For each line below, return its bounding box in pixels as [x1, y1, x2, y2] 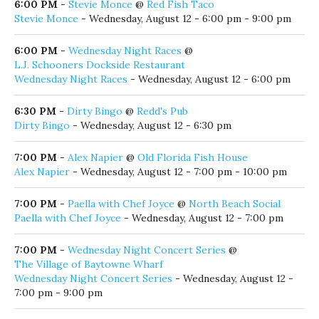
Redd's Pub [137, 102, 188, 115]
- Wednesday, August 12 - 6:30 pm [70, 116, 231, 130]
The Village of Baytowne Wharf [14, 255, 163, 268]
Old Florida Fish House [137, 148, 248, 162]
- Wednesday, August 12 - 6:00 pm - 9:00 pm [78, 9, 291, 23]
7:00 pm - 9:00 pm [14, 283, 103, 297]
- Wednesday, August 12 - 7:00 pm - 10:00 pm [70, 162, 287, 176]
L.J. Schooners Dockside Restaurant [14, 56, 185, 69]
